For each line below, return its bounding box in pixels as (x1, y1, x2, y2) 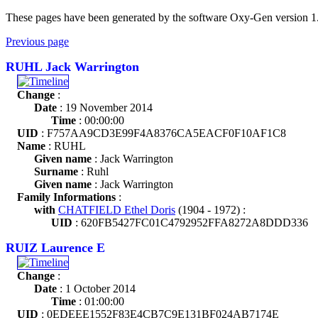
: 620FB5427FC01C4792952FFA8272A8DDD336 (72, 216, 308, 229)
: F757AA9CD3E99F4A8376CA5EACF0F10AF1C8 (38, 127, 286, 139)
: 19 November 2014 (57, 102, 153, 114)
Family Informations (17, 191, 116, 203)
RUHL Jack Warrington (6, 60, 139, 74)
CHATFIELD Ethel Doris (58, 204, 175, 216)
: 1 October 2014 (57, 283, 136, 295)
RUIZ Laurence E (6, 241, 105, 255)
